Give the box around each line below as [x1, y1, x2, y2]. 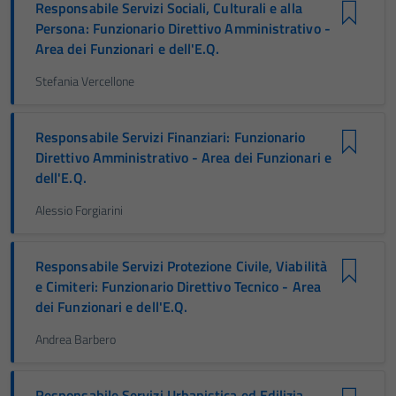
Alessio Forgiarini [35, 201, 123, 220]
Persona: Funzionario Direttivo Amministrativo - [35, 18, 331, 39]
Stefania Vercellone [35, 72, 134, 91]
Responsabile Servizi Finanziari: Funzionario [35, 126, 306, 148]
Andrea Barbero [35, 330, 116, 349]
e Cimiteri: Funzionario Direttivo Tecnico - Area [35, 276, 321, 297]
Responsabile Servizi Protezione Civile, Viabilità [35, 255, 327, 277]
